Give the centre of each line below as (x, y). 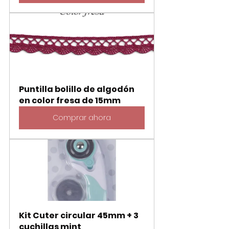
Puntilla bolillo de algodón (77, 89)
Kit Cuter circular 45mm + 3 (79, 215)
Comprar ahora (82, 117)
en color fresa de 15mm (70, 100)
